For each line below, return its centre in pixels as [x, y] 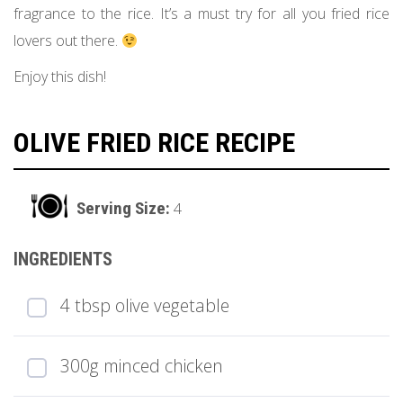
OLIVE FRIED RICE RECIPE [154, 143]
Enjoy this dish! [60, 77]
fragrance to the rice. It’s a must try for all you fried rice [201, 14]
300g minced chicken [142, 366]
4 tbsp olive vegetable [145, 306]
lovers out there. [67, 41]
